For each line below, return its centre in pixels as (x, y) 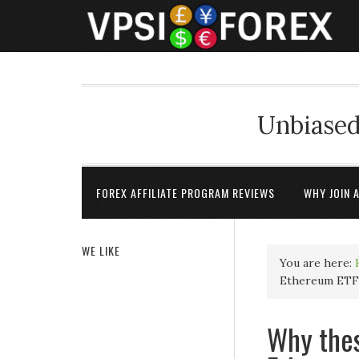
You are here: (317, 263)
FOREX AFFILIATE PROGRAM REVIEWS (186, 193)
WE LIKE (101, 250)
